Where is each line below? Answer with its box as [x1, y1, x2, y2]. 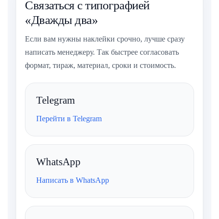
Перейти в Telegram [36, 114, 102, 123]
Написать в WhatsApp [36, 176, 109, 185]
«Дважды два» [25, 13, 98, 27]
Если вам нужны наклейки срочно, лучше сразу [25, 35, 185, 44]
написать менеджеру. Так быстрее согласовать [25, 48, 179, 57]
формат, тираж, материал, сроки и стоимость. [25, 61, 176, 70]
